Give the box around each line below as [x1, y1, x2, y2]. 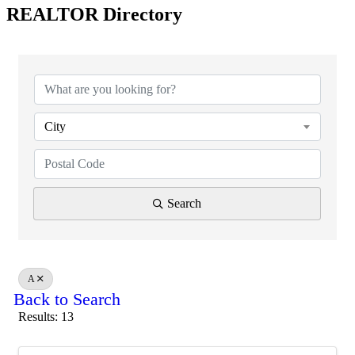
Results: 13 [18, 309, 74, 323]
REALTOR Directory [6, 3, 182, 25]
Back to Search [13, 289, 120, 309]
